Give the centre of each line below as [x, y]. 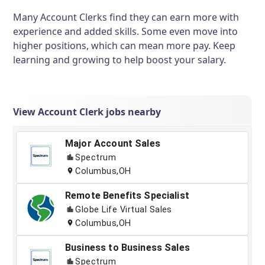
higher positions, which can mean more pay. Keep [125, 46]
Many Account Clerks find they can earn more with [126, 17]
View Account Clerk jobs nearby [87, 112]
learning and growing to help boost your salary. [120, 60]
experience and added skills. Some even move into [126, 32]
